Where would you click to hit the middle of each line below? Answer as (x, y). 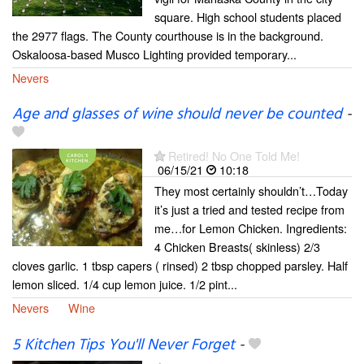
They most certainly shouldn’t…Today (251, 190)
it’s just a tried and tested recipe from (249, 209)
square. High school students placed (248, 17)
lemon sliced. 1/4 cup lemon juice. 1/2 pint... (125, 284)
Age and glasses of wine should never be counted (177, 114)
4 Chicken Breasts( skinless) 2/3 (237, 246)
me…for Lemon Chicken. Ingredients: (251, 227)
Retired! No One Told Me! (234, 155)
